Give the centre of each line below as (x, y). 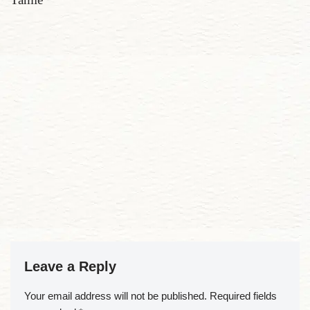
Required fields (243, 296)
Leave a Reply (70, 266)
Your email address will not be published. (116, 296)
